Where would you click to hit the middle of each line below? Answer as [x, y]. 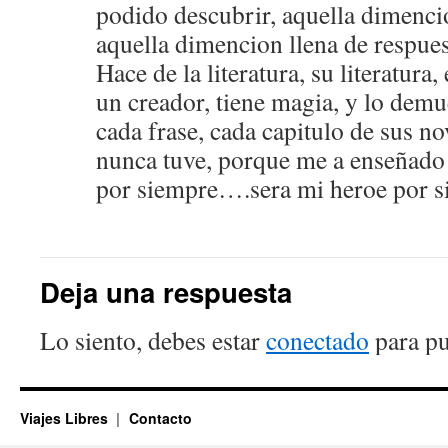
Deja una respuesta [166, 291]
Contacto [160, 418]
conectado [317, 340]
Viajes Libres [66, 418]
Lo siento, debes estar [153, 340]
